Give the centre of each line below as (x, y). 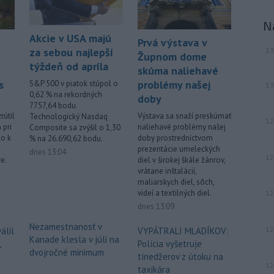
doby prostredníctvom (175, 138)
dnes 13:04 (48, 152)
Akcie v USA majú (70, 38)
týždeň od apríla (69, 66)
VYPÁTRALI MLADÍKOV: (183, 231)
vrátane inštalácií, (167, 171)
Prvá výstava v (172, 43)
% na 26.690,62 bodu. (66, 139)
